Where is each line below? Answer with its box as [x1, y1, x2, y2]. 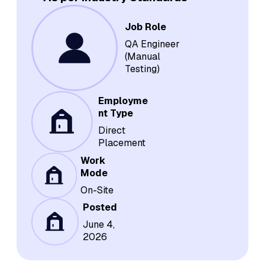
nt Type [98, 107, 133, 120]
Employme [98, 95, 148, 108]
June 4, [82, 218, 115, 231]
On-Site [80, 184, 114, 197]
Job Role [124, 21, 166, 34]
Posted [82, 201, 117, 214]
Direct [98, 124, 125, 137]
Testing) [124, 63, 160, 76]
